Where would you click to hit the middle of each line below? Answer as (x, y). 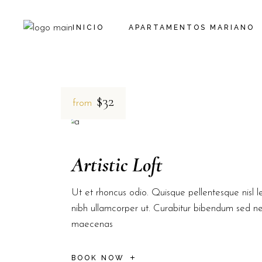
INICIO (88, 27)
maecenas (92, 224)
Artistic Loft (117, 165)
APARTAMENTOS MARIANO (192, 27)
